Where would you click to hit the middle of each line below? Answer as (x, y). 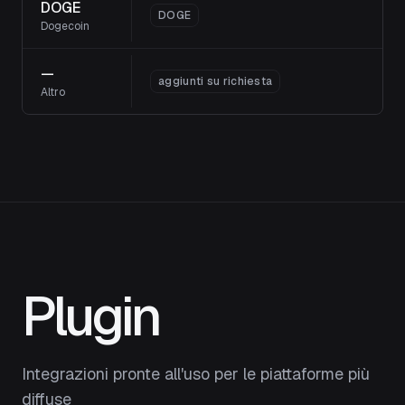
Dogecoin (65, 26)
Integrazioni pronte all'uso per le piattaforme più (196, 374)
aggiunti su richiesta (216, 81)
